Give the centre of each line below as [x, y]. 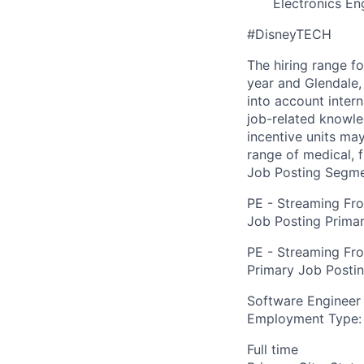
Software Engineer [304, 301]
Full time [273, 349]
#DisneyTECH [289, 34]
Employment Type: [304, 318]
